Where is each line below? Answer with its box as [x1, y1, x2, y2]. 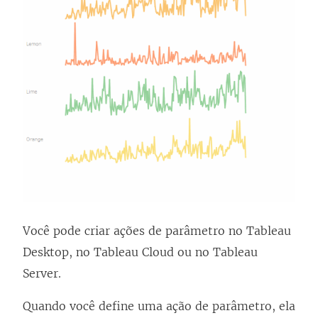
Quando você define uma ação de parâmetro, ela [23, 299, 295, 314]
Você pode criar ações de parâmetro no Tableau [23, 224, 291, 238]
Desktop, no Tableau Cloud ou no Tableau [23, 245, 258, 260]
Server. [23, 266, 61, 281]
